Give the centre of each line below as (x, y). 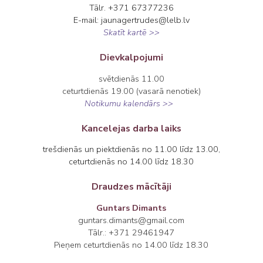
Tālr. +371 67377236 (131, 8)
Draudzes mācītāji (131, 187)
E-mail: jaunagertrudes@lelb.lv (131, 20)
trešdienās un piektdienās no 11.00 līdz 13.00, (131, 149)
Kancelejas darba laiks (131, 128)
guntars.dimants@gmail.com (131, 220)
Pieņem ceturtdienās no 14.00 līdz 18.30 (131, 245)
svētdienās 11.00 (131, 78)
